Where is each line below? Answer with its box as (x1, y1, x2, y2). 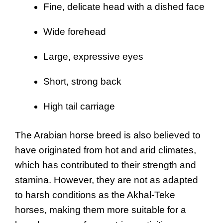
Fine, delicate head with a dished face (43, 1, 205, 12)
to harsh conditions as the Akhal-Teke (15, 190, 175, 201)
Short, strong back (43, 76, 121, 87)
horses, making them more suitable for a (15, 205, 186, 216)
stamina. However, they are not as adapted (15, 175, 198, 186)
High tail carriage (43, 101, 115, 111)
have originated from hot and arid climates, (15, 145, 196, 156)
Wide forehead (43, 26, 106, 37)
